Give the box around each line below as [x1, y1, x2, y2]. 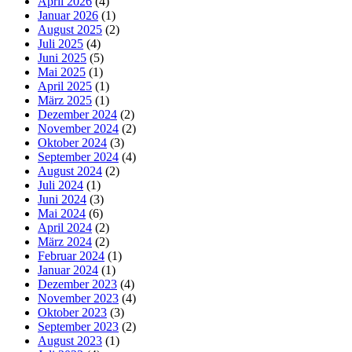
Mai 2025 [38, 64, 86, 79]
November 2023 [38, 291, 119, 305]
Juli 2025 [38, 36, 83, 50]
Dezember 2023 [38, 277, 117, 291]
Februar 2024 [38, 248, 104, 262]
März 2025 [38, 93, 92, 107]
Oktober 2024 [38, 135, 107, 149]
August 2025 [38, 22, 102, 36]
